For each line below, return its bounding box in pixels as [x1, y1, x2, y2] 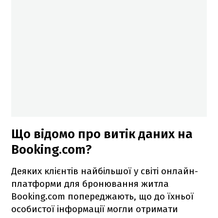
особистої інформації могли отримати [11, 203, 178, 215]
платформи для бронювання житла [11, 178, 169, 189]
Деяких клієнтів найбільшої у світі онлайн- [11, 165, 198, 177]
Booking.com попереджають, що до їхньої [11, 190, 194, 202]
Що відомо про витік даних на [11, 126, 193, 142]
